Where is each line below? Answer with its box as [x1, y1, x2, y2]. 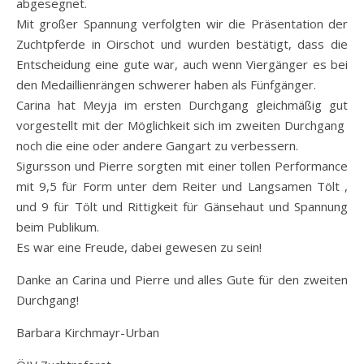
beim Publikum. [16, 218, 99, 235]
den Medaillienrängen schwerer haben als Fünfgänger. [16, 76, 316, 93]
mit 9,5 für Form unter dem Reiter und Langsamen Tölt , [16, 177, 348, 194]
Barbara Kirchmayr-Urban [16, 323, 159, 340]
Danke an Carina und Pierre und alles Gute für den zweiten [16, 271, 348, 288]
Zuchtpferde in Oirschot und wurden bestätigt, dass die [16, 35, 348, 52]
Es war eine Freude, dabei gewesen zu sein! [16, 238, 262, 255]
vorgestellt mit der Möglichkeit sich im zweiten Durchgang [16, 116, 348, 133]
